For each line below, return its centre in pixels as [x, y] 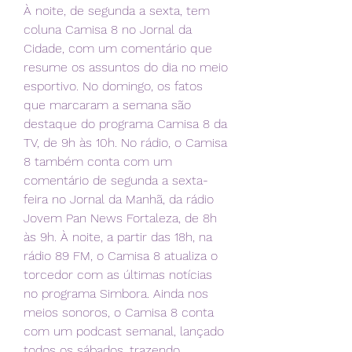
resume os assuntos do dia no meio [126, 68]
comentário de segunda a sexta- [116, 181]
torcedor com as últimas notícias [118, 275]
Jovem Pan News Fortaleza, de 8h [120, 218]
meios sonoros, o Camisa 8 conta [119, 313]
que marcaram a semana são [107, 105]
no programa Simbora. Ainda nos [116, 294]
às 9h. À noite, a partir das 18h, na [118, 237]
